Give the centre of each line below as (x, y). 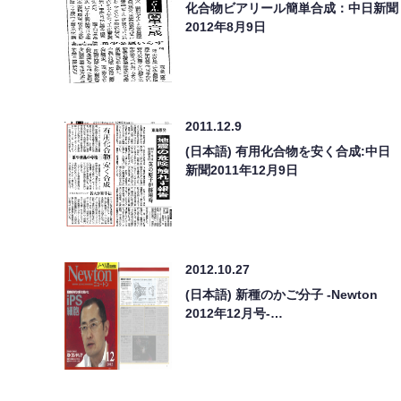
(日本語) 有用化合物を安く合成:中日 (288, 151)
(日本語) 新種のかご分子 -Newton (282, 294)
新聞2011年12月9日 (242, 170)
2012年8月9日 (226, 26)
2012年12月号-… (234, 313)
